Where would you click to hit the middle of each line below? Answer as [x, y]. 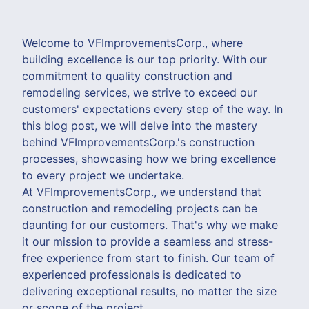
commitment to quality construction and [127, 76]
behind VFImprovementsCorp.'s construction [138, 142]
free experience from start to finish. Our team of [148, 258]
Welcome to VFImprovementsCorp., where [132, 42]
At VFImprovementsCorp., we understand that [142, 191]
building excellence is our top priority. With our [144, 59]
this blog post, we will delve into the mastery [140, 125]
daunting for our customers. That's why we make [150, 225]
